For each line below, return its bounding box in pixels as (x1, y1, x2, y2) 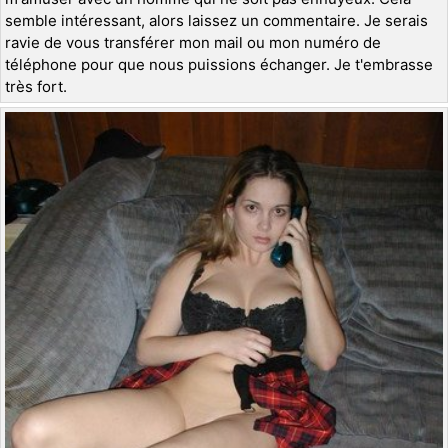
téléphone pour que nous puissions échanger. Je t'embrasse (5, 54, 433, 74)
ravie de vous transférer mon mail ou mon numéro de (5, 32, 381, 52)
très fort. (5, 76, 67, 96)
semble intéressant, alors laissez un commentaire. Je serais (5, 10, 428, 30)
